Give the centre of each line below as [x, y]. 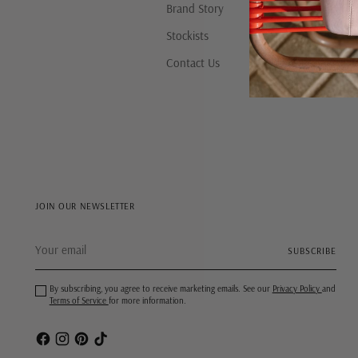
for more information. [147, 300]
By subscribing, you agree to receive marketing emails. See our [161, 288]
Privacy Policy [297, 288]
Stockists [187, 36]
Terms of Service [79, 300]
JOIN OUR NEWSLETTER [85, 206]
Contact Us [193, 63]
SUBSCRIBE [312, 250]
